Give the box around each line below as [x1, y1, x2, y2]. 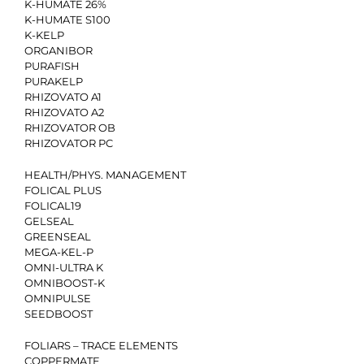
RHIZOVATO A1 [24, 90, 102, 103]
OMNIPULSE [24, 292, 91, 305]
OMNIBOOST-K [24, 276, 105, 289]
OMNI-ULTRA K [24, 261, 103, 274]
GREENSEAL [24, 230, 91, 243]
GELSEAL [24, 214, 74, 227]
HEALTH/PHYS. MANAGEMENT [24, 168, 186, 181]
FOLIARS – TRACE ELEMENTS [24, 339, 178, 352]
